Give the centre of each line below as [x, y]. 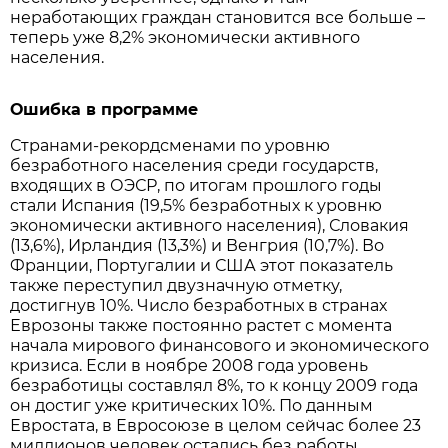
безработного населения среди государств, [194, 166]
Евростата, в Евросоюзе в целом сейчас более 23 [216, 426]
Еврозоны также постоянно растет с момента [201, 326]
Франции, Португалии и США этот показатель [202, 266]
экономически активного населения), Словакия [210, 226]
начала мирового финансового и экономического [220, 346]
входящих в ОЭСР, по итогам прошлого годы [196, 186]
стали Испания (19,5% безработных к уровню [196, 206]
